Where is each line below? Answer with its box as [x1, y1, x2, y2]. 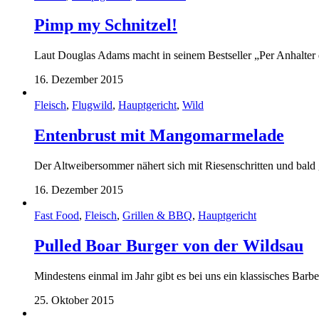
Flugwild [72, 99, 113, 112]
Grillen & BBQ [122, 209, 192, 222]
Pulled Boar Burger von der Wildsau [34, 236, 303, 256]
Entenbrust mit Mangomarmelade [34, 126, 284, 145]
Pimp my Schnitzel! [34, 16, 177, 35]
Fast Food [34, 209, 79, 222]
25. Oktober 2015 [34, 293, 114, 306]
